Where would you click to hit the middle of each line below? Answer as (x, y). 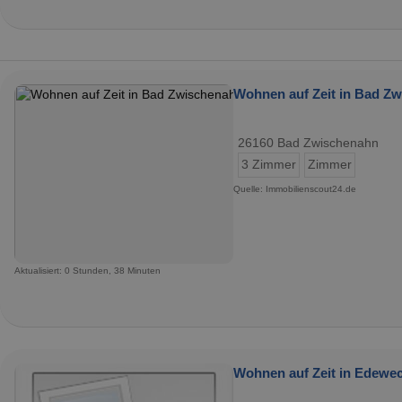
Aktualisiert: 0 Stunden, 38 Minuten (87, 270)
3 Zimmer (269, 164)
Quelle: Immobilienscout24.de (295, 188)
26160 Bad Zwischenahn (308, 143)
